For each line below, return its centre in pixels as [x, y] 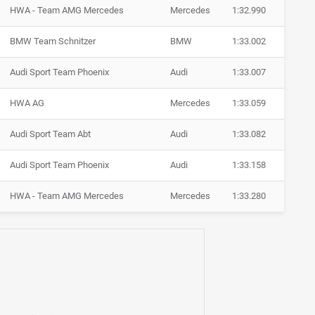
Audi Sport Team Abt [50, 134]
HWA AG [27, 103]
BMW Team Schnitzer [53, 41]
